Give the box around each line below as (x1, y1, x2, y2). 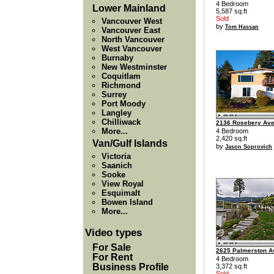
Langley (102, 108, 131, 117)
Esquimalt (102, 188, 140, 198)
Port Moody (102, 99, 146, 108)
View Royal (102, 179, 144, 188)
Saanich (102, 161, 132, 170)
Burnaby (102, 53, 133, 62)
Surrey (102, 90, 127, 99)
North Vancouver (102, 35, 165, 44)
